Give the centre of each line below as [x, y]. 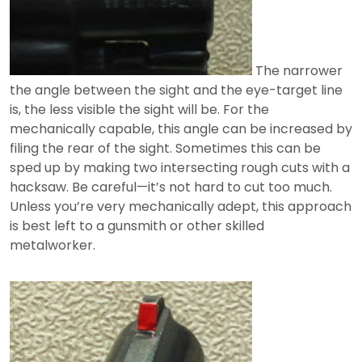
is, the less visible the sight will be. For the [139, 109]
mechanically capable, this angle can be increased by [181, 128]
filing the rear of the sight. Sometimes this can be [165, 148]
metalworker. [53, 245]
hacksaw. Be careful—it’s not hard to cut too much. [171, 187]
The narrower [297, 70]
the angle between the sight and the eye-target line [176, 90]
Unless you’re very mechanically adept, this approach [181, 206]
